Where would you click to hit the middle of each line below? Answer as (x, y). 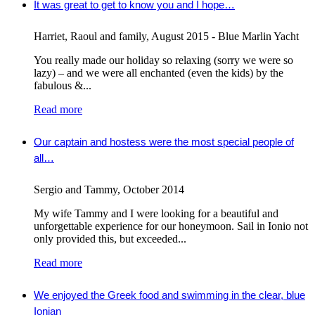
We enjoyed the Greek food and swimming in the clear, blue (169, 295)
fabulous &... (63, 86)
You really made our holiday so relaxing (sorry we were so (163, 60)
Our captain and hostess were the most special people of (164, 142)
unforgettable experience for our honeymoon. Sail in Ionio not (171, 226)
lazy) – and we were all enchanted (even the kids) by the (159, 73)
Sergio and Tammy (76, 190)
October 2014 (154, 190)
